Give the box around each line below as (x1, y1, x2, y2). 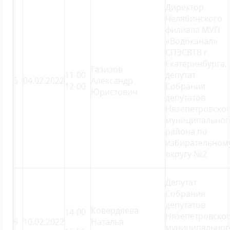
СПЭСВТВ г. (165, 47, 209, 58)
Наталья (91, 216, 124, 227)
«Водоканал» (165, 35, 218, 47)
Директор (165, 2, 204, 13)
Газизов (91, 64, 123, 75)
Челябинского (165, 13, 222, 24)
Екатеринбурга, (165, 58, 227, 69)
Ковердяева (91, 205, 139, 216)
